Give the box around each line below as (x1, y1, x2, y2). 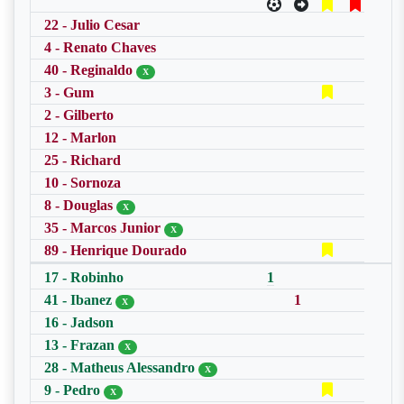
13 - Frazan (44, 337, 118, 353)
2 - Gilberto (44, 107, 114, 123)
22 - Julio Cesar (44, 17, 140, 32)
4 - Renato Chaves (44, 40, 156, 55)
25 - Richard (44, 152, 121, 168)
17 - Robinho (44, 270, 124, 285)
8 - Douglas (44, 197, 116, 213)
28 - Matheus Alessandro (44, 360, 198, 375)
